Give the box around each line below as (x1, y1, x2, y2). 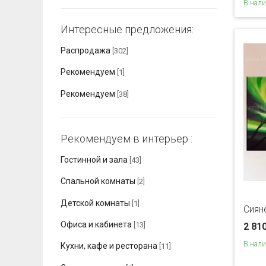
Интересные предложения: (61, 23, 194, 36)
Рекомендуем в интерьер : (61, 132, 192, 145)
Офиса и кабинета (61, 220, 132, 230)
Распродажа (61, 46, 110, 56)
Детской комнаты (61, 198, 130, 208)
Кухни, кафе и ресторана (61, 241, 157, 251)
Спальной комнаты (61, 176, 137, 186)
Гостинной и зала (61, 155, 128, 165)
